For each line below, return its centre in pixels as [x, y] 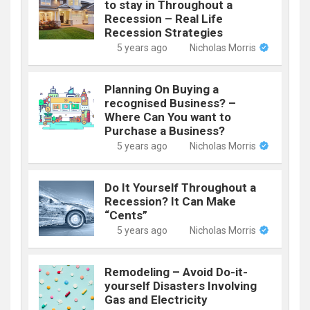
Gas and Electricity [156, 299]
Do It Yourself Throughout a [180, 187]
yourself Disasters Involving [181, 285]
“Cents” [126, 215]
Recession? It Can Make [170, 201]
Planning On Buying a [162, 89]
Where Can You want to [168, 117]
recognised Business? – [170, 103]
